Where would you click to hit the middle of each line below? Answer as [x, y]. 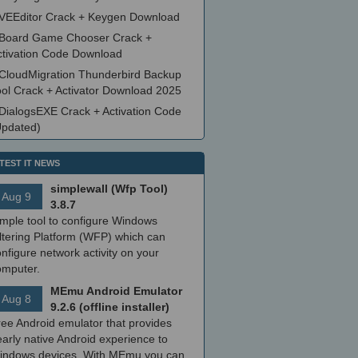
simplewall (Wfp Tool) [109, 189]
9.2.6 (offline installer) [110, 307]
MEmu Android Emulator [116, 291]
